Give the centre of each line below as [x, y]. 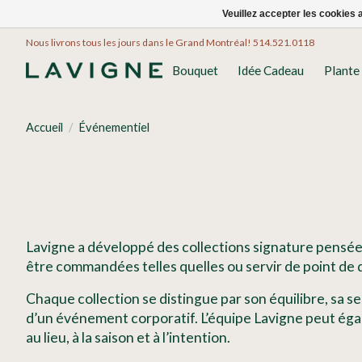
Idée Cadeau [271, 71]
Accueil [44, 128]
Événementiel [114, 128]
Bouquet [196, 71]
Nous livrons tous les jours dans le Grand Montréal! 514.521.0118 [170, 42]
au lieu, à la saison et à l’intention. [128, 338]
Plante [341, 71]
